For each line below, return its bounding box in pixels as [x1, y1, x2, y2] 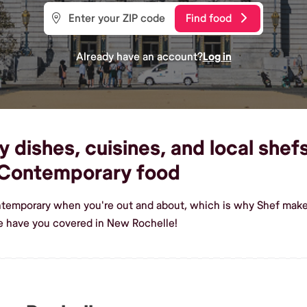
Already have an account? [75, 49, 203, 64]
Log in [202, 49, 232, 64]
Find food [186, 11, 232, 25]
